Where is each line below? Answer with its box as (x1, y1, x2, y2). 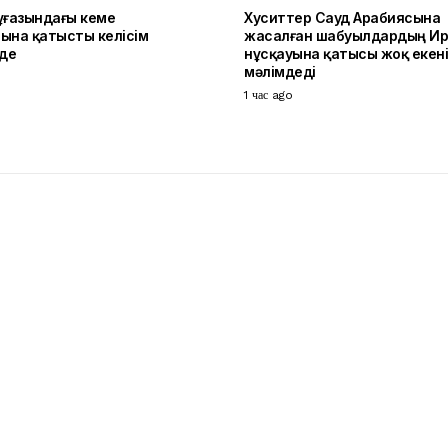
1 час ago (244, 88, 293, 103)
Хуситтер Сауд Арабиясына (244, 9, 440, 27)
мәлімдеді (244, 63, 316, 81)
